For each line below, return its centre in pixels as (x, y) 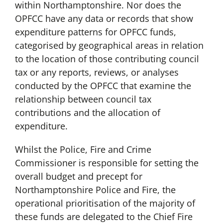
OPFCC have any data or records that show (104, 19)
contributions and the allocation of (87, 113)
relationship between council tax (83, 99)
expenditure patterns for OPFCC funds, (95, 32)
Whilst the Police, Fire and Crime (83, 150)
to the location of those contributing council (107, 59)
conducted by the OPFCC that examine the (103, 86)
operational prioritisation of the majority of (105, 203)
